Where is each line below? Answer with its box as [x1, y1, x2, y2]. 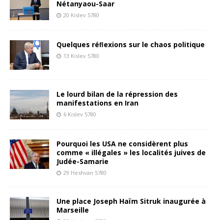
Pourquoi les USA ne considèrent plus [56, 138, 188, 148]
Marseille [56, 205, 89, 215]
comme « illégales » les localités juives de [56, 147, 206, 157]
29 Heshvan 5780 [63, 168, 107, 176]
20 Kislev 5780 [63, 11, 99, 19]
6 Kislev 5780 [63, 110, 96, 118]
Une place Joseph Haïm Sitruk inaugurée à [56, 196, 206, 206]
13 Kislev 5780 [63, 52, 99, 59]
